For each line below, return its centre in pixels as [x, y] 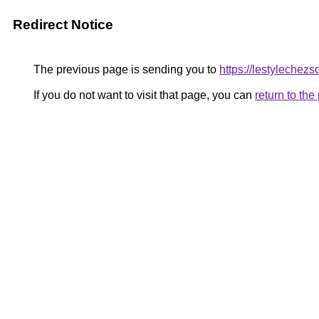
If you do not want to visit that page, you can [143, 95]
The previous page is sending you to [125, 69]
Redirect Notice [63, 25]
